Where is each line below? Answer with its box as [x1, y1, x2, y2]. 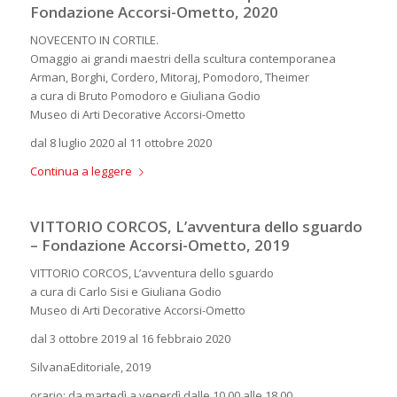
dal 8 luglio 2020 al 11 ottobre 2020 [29, 134, 212, 151]
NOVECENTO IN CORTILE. [29, 31, 159, 48]
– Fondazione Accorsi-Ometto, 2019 [29, 234, 290, 255]
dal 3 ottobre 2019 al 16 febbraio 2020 [29, 331, 230, 347]
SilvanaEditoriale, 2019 [29, 359, 151, 376]
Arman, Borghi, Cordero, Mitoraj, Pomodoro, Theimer [29, 68, 309, 85]
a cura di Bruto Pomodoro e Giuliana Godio [29, 87, 261, 104]
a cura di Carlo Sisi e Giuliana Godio [29, 284, 222, 300]
